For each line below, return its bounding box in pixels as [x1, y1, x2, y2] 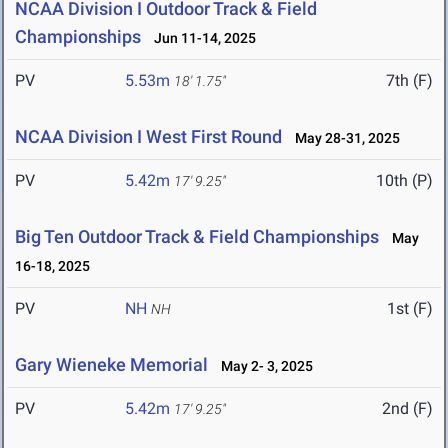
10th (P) [376, 171, 433, 191]
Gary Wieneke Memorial [15, 354, 208, 376]
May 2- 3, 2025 [212, 358, 313, 375]
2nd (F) [382, 399, 433, 419]
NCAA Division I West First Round [15, 126, 282, 148]
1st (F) [387, 299, 433, 319]
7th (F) [386, 71, 433, 91]
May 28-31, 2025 [286, 130, 400, 147]
